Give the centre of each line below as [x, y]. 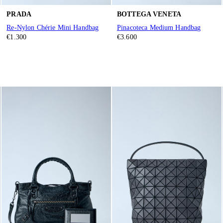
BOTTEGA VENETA [149, 14]
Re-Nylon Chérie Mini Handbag [53, 28]
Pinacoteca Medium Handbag [159, 28]
